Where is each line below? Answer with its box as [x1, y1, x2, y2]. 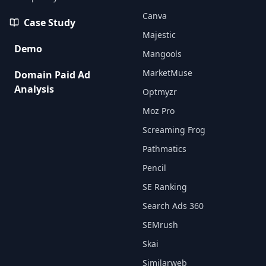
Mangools [142, 48, 182, 59]
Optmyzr [142, 86, 177, 97]
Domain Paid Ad [14, 68, 90, 81]
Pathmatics [142, 143, 186, 154]
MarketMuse [142, 67, 192, 78]
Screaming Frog [142, 124, 205, 135]
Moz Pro [142, 105, 175, 116]
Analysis [14, 83, 54, 96]
